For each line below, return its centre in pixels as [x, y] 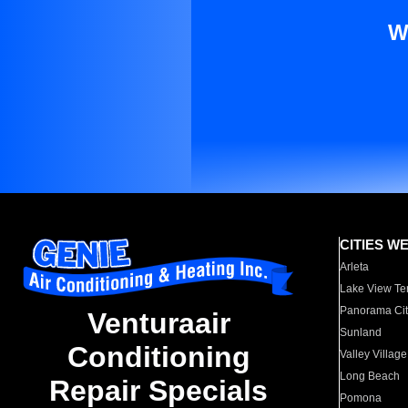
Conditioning [158, 357]
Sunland [361, 332]
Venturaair [158, 324]
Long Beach [370, 376]
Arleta [355, 267]
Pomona [361, 398]
